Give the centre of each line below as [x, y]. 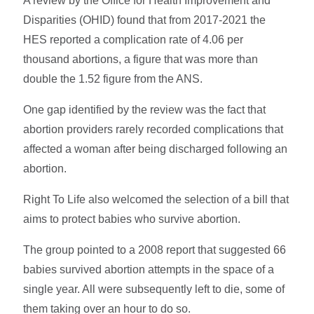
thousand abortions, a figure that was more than [141, 59]
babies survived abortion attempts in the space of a [149, 269]
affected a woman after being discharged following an [156, 149]
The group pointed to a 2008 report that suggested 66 [155, 250]
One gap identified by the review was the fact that [145, 109]
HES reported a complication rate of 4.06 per [134, 39]
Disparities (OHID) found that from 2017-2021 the [145, 20]
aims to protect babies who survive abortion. [132, 219]
